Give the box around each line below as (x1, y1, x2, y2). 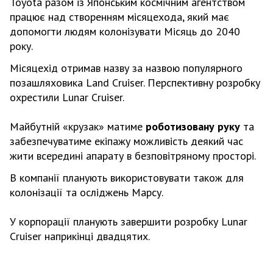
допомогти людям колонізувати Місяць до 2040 (10, 24, 240, 38)
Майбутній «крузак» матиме (10, 119, 143, 133)
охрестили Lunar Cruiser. (10, 90, 124, 104)
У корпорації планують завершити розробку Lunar (10, 214, 247, 229)
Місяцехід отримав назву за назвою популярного (10, 60, 243, 75)
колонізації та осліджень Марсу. (10, 185, 163, 199)
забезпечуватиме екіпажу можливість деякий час (10, 133, 243, 148)
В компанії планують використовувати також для (10, 170, 244, 185)
